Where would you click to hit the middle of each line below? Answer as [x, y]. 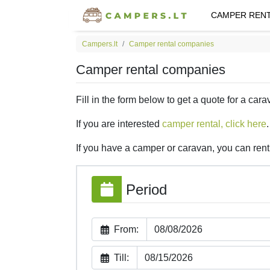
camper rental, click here [214, 124]
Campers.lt [100, 44]
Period [144, 190]
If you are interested [119, 124]
